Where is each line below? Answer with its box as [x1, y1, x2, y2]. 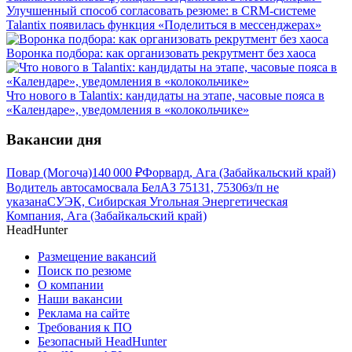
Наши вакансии [38, 292, 123, 306]
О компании [38, 278, 104, 292]
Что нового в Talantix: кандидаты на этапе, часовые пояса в [6, 88, 324, 102]
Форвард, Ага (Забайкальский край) [142, 166, 335, 180]
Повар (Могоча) [6, 166, 92, 180]
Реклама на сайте [38, 306, 130, 321]
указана [6, 195, 47, 209]
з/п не [248, 181, 279, 195]
